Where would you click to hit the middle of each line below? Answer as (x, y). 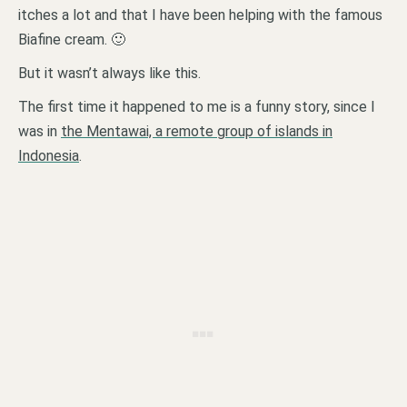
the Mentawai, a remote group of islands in (197, 131)
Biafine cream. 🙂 (72, 39)
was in (40, 131)
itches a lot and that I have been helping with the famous (200, 15)
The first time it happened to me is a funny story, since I (197, 106)
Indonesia (49, 155)
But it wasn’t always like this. (109, 73)
